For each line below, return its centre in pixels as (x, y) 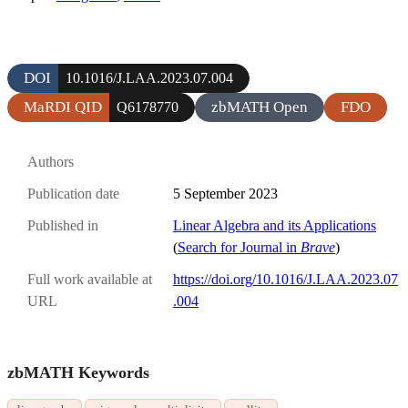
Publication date (73, 194)
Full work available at (90, 280)
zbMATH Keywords (78, 373)
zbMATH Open (260, 107)
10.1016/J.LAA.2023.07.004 (149, 77)
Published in (63, 226)
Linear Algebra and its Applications (275, 226)
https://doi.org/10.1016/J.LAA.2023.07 (286, 280)
